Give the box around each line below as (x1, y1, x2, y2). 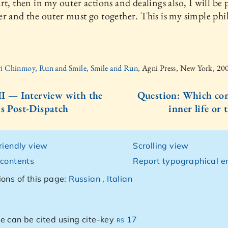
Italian (107, 174, 133, 184)
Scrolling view (133, 140, 189, 151)
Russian (69, 174, 101, 184)
